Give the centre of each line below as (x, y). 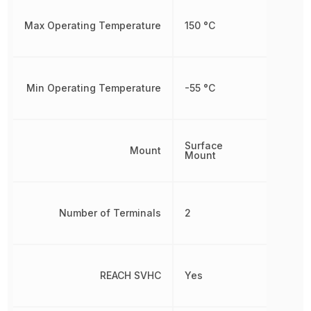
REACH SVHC (131, 275)
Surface (204, 145)
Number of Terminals (110, 212)
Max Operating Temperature (93, 25)
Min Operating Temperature (94, 87)
